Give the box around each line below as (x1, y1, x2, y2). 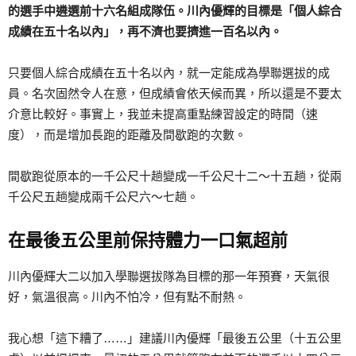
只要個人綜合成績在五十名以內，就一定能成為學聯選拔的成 (8, 66, 330, 80)
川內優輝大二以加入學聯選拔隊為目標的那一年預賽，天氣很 (8, 269, 330, 284)
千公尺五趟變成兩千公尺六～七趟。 (8, 190, 199, 204)
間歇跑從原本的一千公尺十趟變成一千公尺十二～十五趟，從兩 (8, 169, 342, 184)
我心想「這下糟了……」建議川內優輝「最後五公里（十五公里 (8, 331, 342, 346)
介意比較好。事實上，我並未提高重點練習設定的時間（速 (8, 107, 318, 122)
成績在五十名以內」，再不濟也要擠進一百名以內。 (8, 25, 282, 39)
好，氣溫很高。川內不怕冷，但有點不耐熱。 (8, 290, 246, 304)
